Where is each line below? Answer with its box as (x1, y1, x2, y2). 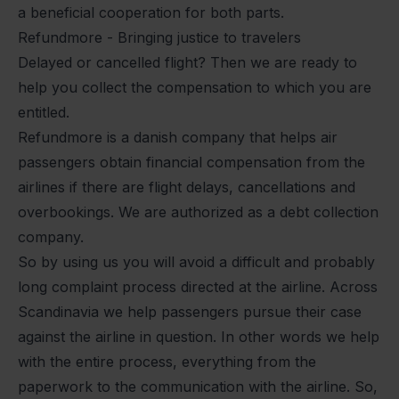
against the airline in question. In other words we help (18, 328, 379, 346)
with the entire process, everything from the (18, 353, 316, 371)
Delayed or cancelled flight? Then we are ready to (18, 53, 357, 72)
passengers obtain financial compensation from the (18, 153, 365, 172)
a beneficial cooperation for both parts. (18, 4, 284, 22)
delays (186, 178, 229, 197)
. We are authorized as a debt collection (110, 203, 379, 222)
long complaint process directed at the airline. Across (18, 278, 378, 297)
